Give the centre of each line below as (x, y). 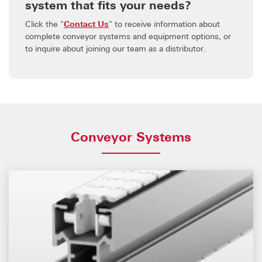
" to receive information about (164, 23)
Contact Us (86, 23)
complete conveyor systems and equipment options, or (128, 36)
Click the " (44, 23)
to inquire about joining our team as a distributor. (116, 48)
